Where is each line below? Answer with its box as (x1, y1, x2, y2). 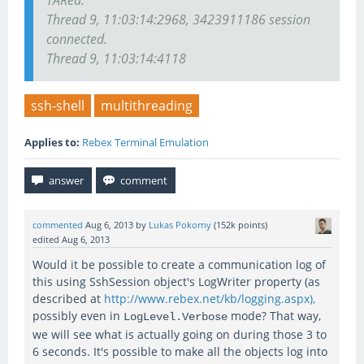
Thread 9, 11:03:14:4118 (46, 50, 186, 68)
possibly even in (32, 308, 123, 324)
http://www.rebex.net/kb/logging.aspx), (104, 291, 315, 307)
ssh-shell (31, 97, 84, 115)
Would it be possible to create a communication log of (32, 257, 326, 273)
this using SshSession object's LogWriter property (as (32, 274, 320, 290)
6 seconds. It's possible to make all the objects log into (32, 344, 327, 360)
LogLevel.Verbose (123, 310, 227, 324)
